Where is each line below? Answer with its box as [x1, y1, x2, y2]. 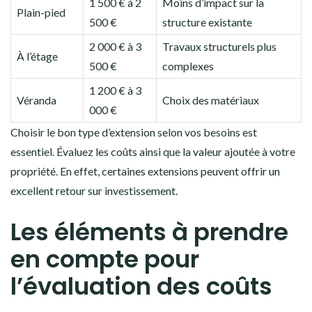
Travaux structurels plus [162, 40, 276, 53]
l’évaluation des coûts [10, 270, 272, 303]
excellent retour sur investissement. [10, 184, 178, 197]
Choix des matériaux [162, 93, 259, 107]
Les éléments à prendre [10, 215, 288, 249]
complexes [162, 59, 214, 72]
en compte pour [10, 242, 199, 276]
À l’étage [17, 49, 58, 63]
